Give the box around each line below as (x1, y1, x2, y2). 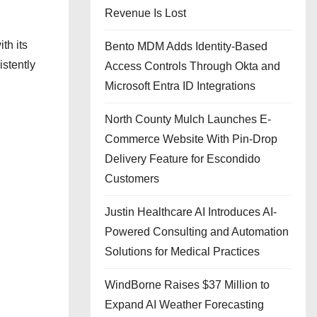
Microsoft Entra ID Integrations (105, 80, 255, 92)
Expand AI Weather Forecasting (105, 299, 264, 311)
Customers (105, 173, 159, 185)
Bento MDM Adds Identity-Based (105, 40, 267, 52)
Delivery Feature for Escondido (105, 153, 260, 165)
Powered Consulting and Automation (105, 226, 289, 238)
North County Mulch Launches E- (105, 113, 271, 125)
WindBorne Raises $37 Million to (105, 279, 270, 291)
